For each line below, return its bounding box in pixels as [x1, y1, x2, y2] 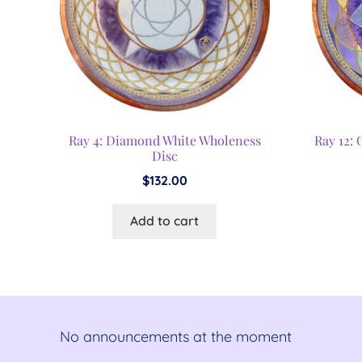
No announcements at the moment [59, 327, 292, 347]
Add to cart [130, 213, 200, 229]
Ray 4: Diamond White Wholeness [68, 131, 261, 149]
